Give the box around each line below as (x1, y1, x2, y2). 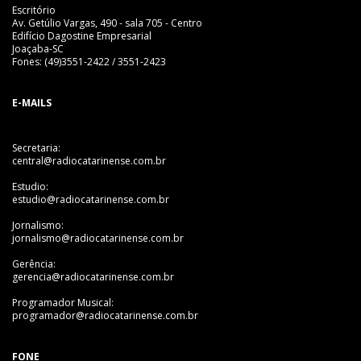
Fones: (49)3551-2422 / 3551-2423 (12, 54, 166, 68)
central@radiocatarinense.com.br (12, 153, 166, 168)
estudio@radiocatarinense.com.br (12, 192, 169, 206)
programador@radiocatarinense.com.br (12, 308, 198, 322)
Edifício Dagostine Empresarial (12, 28, 151, 43)
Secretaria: (12, 140, 60, 155)
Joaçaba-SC (12, 41, 64, 56)
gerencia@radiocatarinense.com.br (12, 269, 174, 284)
